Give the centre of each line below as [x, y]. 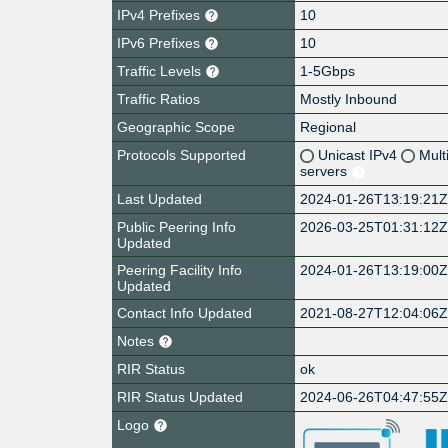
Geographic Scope [176, 126]
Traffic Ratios [158, 98]
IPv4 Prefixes [160, 14]
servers [326, 170]
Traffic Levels [161, 70]
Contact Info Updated [184, 312]
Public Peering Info [176, 226]
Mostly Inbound [349, 98]
